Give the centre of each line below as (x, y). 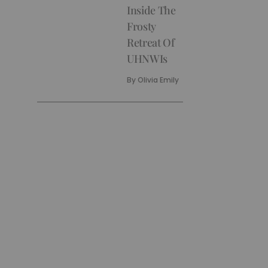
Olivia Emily (159, 80)
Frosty (142, 26)
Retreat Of (151, 42)
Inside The (151, 10)
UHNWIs (147, 59)
